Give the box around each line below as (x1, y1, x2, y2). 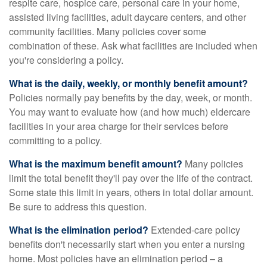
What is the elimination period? (9, 223, 148, 237)
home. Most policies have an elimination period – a (9, 252, 223, 265)
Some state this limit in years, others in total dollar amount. (9, 185, 253, 199)
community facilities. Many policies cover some (9, 24, 206, 38)
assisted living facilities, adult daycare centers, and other (9, 10, 246, 24)
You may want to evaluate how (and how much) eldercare (9, 105, 250, 119)
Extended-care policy (148, 223, 240, 237)
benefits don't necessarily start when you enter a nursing (9, 237, 245, 251)
